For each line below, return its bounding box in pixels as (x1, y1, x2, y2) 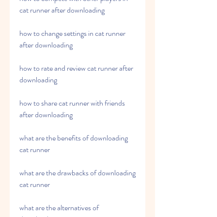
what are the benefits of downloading (19, 132, 128, 143)
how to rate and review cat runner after (19, 62, 133, 74)
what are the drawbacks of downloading (19, 167, 136, 178)
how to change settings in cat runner (19, 28, 125, 39)
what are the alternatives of (19, 202, 99, 213)
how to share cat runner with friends (19, 97, 125, 108)
